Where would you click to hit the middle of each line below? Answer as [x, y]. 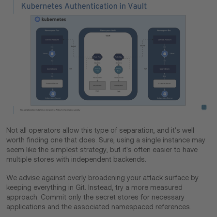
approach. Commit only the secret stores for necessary [96, 197]
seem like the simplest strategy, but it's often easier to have [102, 150]
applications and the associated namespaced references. [99, 207]
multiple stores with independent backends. [77, 160]
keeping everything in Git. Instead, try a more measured [95, 188]
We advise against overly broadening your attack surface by [103, 178]
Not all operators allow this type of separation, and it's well [101, 131]
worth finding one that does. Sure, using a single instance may [106, 140]
